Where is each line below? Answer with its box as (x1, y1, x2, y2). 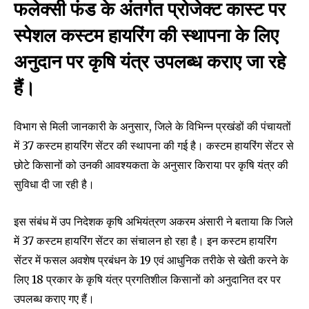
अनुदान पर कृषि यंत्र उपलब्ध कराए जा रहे (14, 53, 286, 72)
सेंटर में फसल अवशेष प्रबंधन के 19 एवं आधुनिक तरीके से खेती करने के (14, 252, 288, 267)
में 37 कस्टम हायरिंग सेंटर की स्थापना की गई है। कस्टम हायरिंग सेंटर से (14, 138, 294, 152)
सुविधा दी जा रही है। (14, 177, 94, 191)
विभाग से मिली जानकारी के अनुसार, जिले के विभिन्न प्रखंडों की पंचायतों (14, 119, 291, 133)
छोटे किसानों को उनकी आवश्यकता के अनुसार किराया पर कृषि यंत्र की (14, 157, 288, 172)
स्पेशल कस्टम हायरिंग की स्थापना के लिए (14, 27, 279, 46)
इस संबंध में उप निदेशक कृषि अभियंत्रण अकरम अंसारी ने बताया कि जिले (14, 214, 293, 228)
